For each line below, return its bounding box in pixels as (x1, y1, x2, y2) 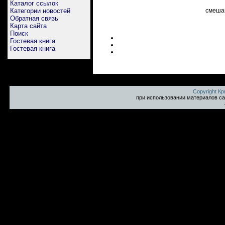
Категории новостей (10, 7, 70, 15)
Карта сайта (10, 22, 47, 30)
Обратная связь (10, 15, 58, 22)
